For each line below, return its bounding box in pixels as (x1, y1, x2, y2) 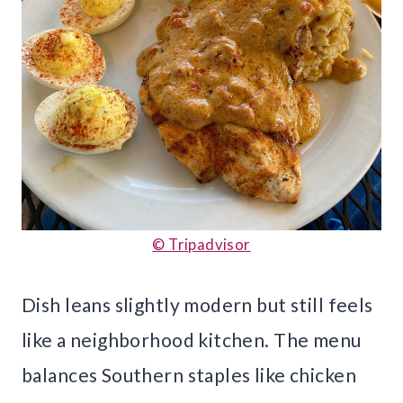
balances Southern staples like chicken (22, 363, 356, 387)
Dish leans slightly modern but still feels (22, 293, 373, 317)
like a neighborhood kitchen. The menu (22, 328, 362, 352)
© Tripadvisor (152, 235, 251, 255)
